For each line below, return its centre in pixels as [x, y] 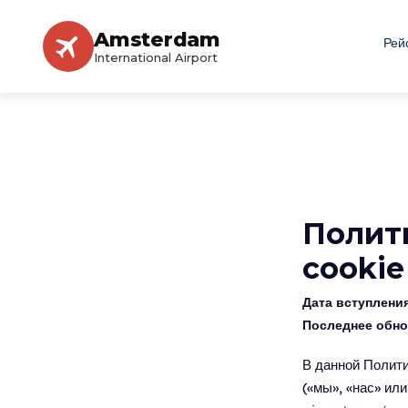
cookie [353, 268]
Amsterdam [158, 40]
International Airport [156, 57]
